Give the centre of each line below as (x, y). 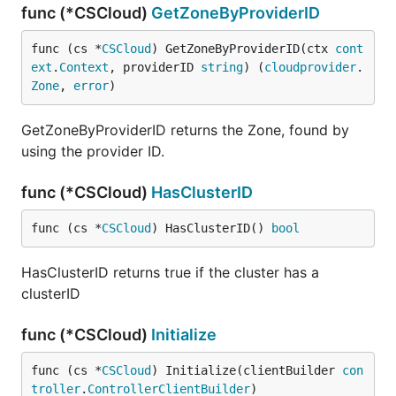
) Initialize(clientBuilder (247, 370)
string (222, 67)
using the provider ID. (93, 151)
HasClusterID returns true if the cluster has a (170, 272)
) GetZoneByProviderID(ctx (243, 49)
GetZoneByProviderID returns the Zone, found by (185, 130)
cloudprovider (310, 67)
